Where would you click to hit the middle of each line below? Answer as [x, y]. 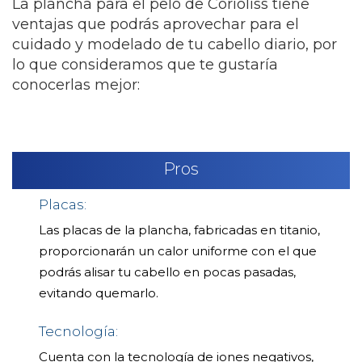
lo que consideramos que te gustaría [145, 64]
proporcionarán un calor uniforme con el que [178, 250]
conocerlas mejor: [76, 84]
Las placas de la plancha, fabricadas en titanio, [179, 229]
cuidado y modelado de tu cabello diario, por [175, 44]
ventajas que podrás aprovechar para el [156, 24]
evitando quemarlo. [99, 293]
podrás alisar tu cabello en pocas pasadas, [167, 271]
